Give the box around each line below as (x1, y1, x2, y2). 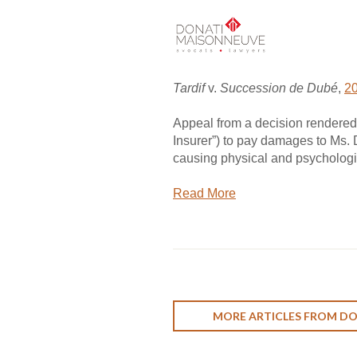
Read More (173, 186, 236, 201)
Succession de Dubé (220, 81, 338, 95)
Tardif (173, 81, 205, 95)
